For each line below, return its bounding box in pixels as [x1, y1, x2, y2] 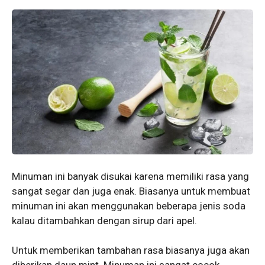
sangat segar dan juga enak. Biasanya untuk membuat [12, 185, 250, 197]
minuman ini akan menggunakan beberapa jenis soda [12, 199, 245, 212]
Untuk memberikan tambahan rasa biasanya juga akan [12, 244, 250, 257]
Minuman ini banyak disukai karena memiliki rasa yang [12, 170, 249, 182]
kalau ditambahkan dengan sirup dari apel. [12, 214, 197, 227]
